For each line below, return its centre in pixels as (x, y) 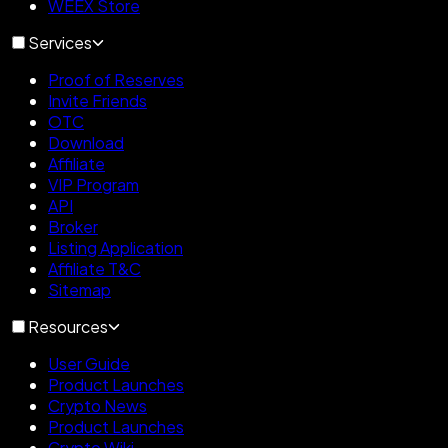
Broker (73, 226)
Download (86, 142)
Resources (68, 326)
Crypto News (97, 405)
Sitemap (79, 289)
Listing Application (115, 247)
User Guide (89, 363)
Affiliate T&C (94, 268)
